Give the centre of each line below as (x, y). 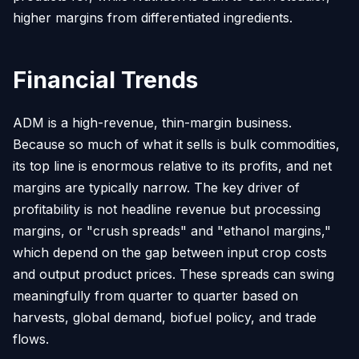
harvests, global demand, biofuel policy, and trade (165, 317)
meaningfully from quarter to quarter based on (155, 295)
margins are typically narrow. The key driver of (156, 187)
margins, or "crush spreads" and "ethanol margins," (172, 230)
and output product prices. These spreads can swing (173, 274)
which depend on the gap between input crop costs (170, 252)
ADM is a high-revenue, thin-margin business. (152, 122)
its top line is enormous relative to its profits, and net (172, 165)
